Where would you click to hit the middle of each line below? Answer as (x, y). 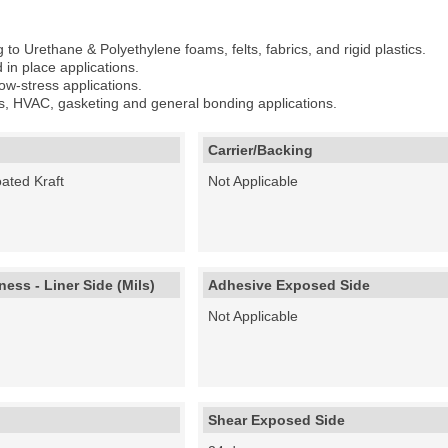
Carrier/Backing (260, 150)
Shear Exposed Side (276, 420)
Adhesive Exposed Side (288, 285)
